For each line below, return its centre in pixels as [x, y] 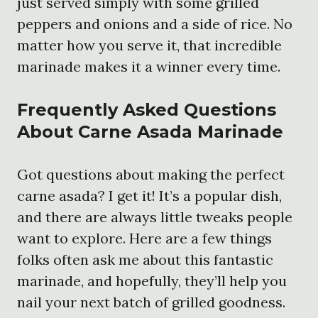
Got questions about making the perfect [151, 174]
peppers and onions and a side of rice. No [155, 23]
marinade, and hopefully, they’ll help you [152, 280]
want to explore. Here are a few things [144, 238]
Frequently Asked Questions [147, 109]
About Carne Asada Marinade [150, 131]
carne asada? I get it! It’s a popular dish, [149, 195]
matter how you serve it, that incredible [149, 45]
